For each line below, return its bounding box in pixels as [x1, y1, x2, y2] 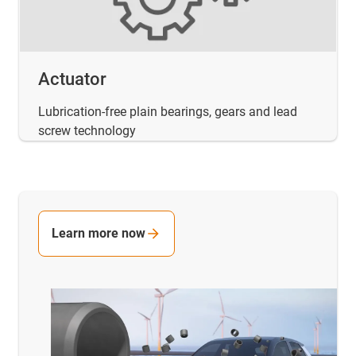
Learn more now [52, 225, 145, 241]
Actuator [38, 68, 106, 89]
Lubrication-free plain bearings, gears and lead [38, 103, 297, 119]
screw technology [38, 122, 136, 138]
